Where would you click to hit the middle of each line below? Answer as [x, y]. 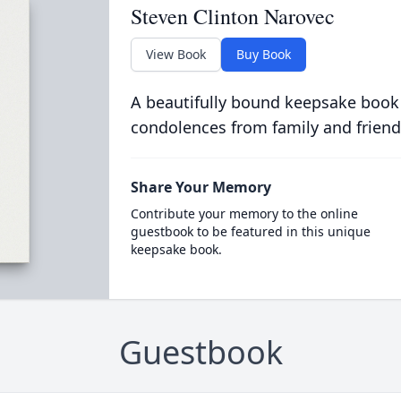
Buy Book [263, 54]
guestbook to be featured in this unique [250, 231]
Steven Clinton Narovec [232, 16]
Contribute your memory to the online [244, 213]
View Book [175, 54]
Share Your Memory [200, 187]
